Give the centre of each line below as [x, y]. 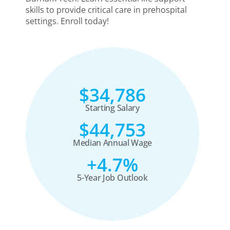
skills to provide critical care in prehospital [106, 9]
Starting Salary [112, 108]
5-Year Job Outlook [112, 177]
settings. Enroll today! [67, 21]
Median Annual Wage [112, 142]
